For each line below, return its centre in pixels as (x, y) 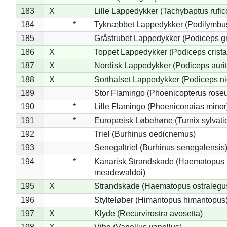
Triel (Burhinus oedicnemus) (145, 134)
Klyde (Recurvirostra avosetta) (148, 213)
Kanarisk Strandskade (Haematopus (159, 161)
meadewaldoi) (120, 172)
